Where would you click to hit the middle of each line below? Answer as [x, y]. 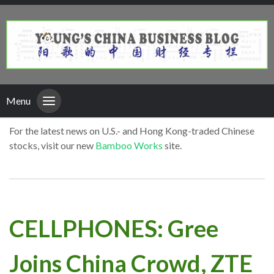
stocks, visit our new [52, 146]
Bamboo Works [129, 146]
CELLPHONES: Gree [114, 228]
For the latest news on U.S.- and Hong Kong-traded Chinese [132, 131]
